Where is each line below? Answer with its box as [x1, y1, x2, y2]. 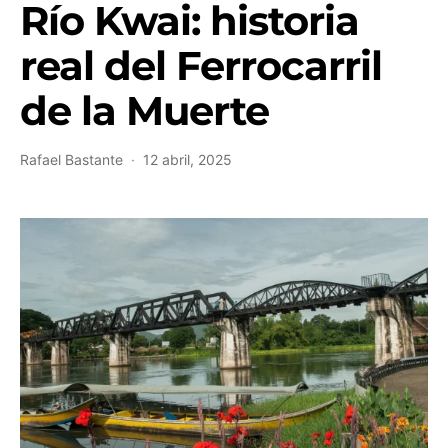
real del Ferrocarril [20, 41, 382, 90]
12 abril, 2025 [143, 151, 232, 168]
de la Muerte [20, 86, 269, 135]
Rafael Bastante [20, 151, 123, 168]
